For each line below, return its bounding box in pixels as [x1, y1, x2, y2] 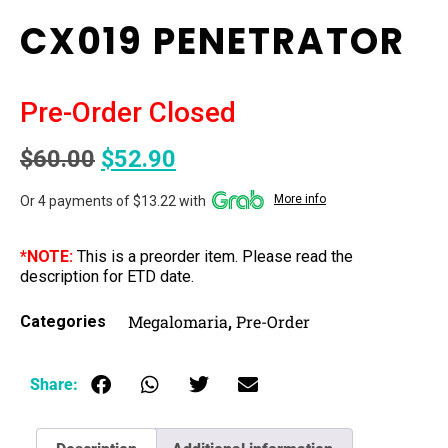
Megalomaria [128, 310, 228, 332]
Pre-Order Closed [20, 96, 236, 130]
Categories [20, 311, 106, 331]
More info [274, 192, 326, 207]
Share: [30, 374, 78, 394]
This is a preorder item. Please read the [73, 247, 353, 267]
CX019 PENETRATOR [20, 16, 405, 67]
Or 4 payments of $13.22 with [20, 193, 209, 210]
